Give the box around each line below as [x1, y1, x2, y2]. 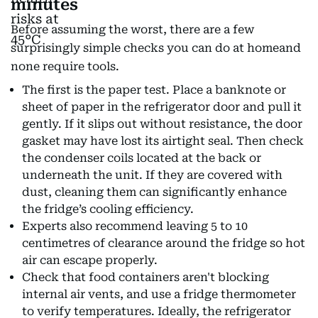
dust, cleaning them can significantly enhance [22, 185, 287, 199]
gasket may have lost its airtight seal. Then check [22, 134, 304, 148]
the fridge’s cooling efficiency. [22, 202, 194, 216]
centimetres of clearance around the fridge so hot [22, 236, 305, 250]
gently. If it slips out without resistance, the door [22, 117, 302, 131]
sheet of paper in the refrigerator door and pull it [22, 100, 302, 114]
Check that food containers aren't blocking [22, 270, 269, 284]
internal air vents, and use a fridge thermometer [22, 287, 296, 301]
